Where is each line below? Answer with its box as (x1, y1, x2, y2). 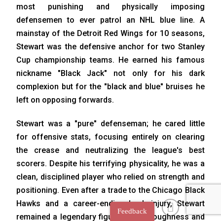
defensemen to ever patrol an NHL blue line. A (16, 15, 205, 25)
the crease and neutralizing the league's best (16, 146, 205, 155)
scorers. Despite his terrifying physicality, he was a (16, 159, 205, 169)
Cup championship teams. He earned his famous (16, 55, 205, 65)
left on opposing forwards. (16, 95, 114, 105)
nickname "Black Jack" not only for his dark (16, 69, 205, 78)
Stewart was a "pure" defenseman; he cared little (16, 119, 205, 129)
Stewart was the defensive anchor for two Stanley (16, 42, 205, 52)
